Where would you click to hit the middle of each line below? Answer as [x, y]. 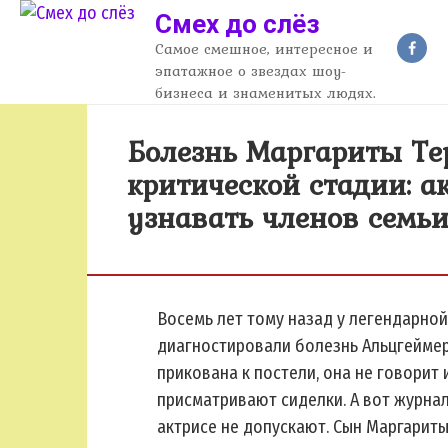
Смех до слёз [237, 24]
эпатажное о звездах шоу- [250, 71]
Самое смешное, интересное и [264, 49]
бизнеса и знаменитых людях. [265, 93]
